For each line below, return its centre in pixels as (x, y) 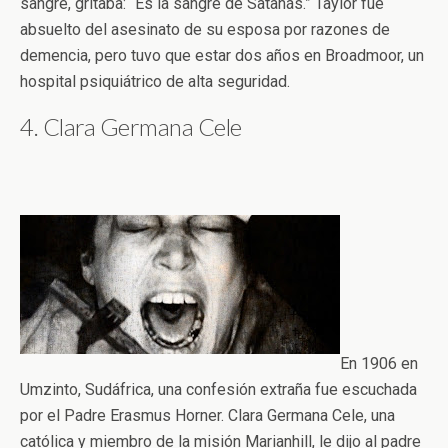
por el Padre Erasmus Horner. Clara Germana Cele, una (207, 415)
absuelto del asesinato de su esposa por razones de (205, 29)
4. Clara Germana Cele (131, 126)
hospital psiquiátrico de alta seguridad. (155, 81)
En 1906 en (379, 363)
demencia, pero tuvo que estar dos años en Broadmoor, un (222, 55)
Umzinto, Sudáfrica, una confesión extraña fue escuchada (218, 389)
